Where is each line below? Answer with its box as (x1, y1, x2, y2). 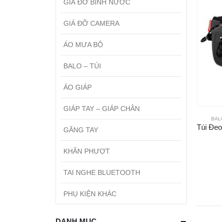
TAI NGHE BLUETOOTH (63, 168, 140, 176)
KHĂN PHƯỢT (63, 147, 110, 155)
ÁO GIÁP (63, 83, 92, 91)
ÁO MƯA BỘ (63, 40, 103, 49)
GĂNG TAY (63, 125, 98, 134)
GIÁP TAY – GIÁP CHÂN (63, 104, 140, 112)
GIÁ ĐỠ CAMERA (63, 19, 119, 27)
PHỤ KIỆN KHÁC (63, 189, 116, 198)
